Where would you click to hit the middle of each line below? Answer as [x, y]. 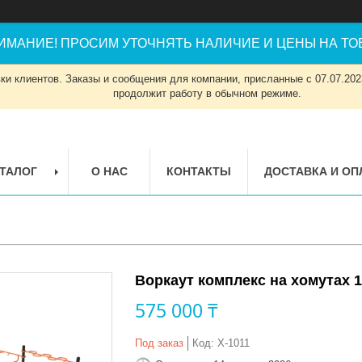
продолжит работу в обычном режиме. [207, 93]
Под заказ [159, 343]
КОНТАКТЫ [199, 171]
